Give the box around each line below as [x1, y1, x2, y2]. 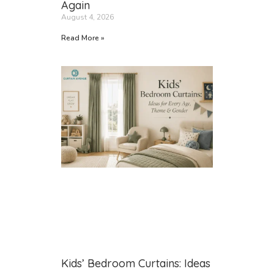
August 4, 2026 [61, 12, 114, 22]
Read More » [61, 32, 105, 43]
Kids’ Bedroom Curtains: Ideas [61, 256, 210, 270]
